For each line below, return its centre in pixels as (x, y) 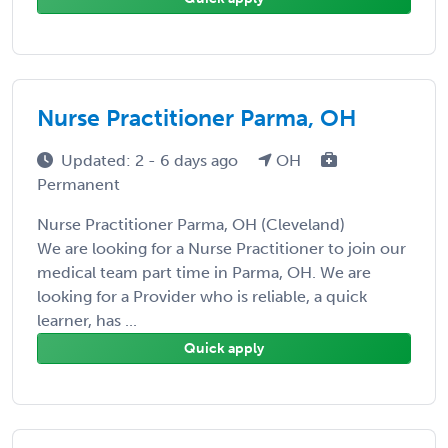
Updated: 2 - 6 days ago (151, 160)
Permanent (78, 184)
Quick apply (224, 348)
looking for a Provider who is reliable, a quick (202, 296)
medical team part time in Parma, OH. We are (204, 272)
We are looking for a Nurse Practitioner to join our (221, 248)
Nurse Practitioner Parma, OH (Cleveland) (191, 224)
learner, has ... (87, 320)
